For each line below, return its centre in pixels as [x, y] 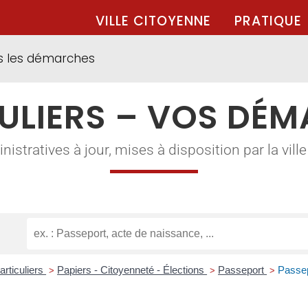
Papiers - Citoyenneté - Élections [132, 270]
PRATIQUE [268, 21]
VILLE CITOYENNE [153, 21]
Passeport [243, 270]
